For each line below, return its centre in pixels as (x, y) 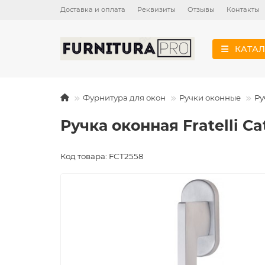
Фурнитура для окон (124, 98)
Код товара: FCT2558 (102, 156)
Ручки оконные (210, 98)
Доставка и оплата (93, 9)
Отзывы (201, 9)
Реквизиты (156, 9)
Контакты (243, 9)
